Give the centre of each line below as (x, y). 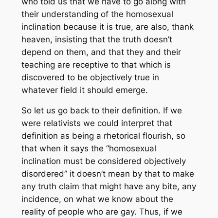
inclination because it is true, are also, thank (107, 27)
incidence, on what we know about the (97, 199)
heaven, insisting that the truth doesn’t (97, 39)
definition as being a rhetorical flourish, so (103, 136)
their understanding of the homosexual (97, 14)
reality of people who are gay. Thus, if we (102, 212)
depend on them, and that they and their (101, 52)
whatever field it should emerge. (84, 90)
